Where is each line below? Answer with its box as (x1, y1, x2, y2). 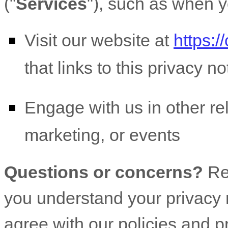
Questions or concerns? (4, 162, 208, 182)
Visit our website (24, 31, 150, 50)
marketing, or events (24, 125, 180, 147)
